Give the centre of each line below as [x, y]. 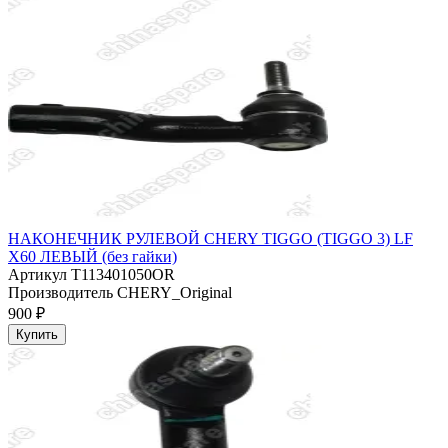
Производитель [60, 293]
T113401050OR [121, 275]
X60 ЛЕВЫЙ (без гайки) [92, 257]
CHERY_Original [172, 293]
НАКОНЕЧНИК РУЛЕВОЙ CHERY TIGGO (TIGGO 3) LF [210, 239]
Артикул [37, 275]
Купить [37, 335]
